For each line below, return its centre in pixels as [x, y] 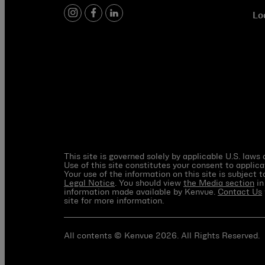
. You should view [149, 183]
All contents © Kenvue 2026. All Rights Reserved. [162, 235]
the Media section [219, 183]
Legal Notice [89, 183]
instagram [98, 18]
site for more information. [114, 201]
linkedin [133, 18]
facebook [116, 18]
